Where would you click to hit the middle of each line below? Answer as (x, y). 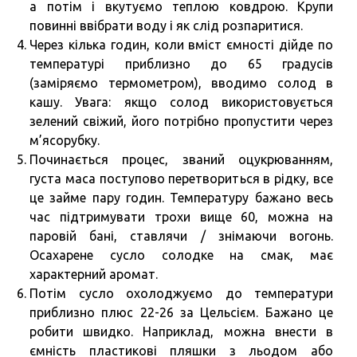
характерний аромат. (94, 274)
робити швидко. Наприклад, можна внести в (181, 331)
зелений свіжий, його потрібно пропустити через (181, 121)
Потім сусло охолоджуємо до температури (181, 293)
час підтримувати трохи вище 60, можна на (181, 216)
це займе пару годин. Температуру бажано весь (181, 197)
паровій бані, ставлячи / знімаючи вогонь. (181, 235)
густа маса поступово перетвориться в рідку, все (181, 178)
